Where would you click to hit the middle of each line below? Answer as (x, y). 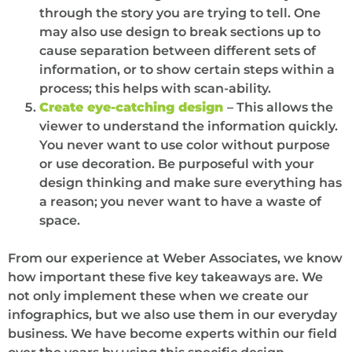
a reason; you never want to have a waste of (180, 201)
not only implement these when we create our (158, 295)
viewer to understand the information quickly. (189, 126)
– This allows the (280, 107)
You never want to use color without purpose (185, 145)
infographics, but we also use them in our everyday (172, 314)
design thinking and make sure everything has (191, 182)
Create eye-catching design (131, 107)
